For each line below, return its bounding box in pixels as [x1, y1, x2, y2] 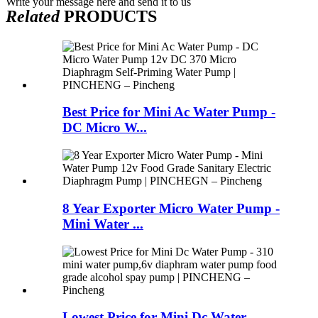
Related [6, 6, 60, 26]
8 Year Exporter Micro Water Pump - [62, 200, 280, 216]
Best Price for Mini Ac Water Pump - [62, 104, 275, 120]
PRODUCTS [60, 6, 157, 26]
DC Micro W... [62, 120, 147, 136]
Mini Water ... [62, 216, 143, 231]
